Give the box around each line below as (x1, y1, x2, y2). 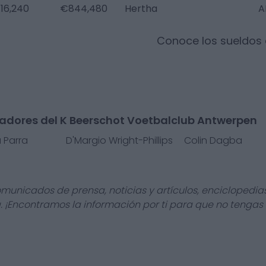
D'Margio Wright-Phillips (66, 134, 173, 147)
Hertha (125, 2, 157, 15)
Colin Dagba (184, 134, 243, 147)
